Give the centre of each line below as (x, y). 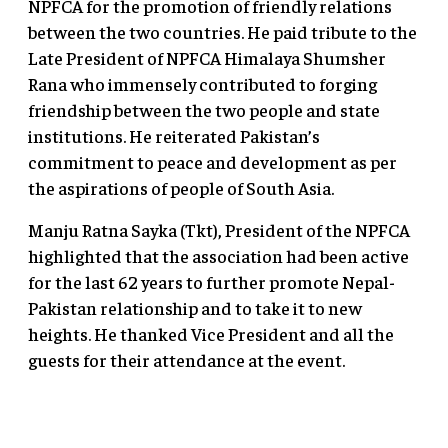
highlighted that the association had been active (218, 255)
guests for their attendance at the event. (186, 359)
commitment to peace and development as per (212, 161)
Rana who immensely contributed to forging (202, 83)
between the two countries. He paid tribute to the (222, 31)
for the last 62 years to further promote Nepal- (211, 281)
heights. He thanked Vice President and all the (211, 333)
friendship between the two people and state (204, 109)
